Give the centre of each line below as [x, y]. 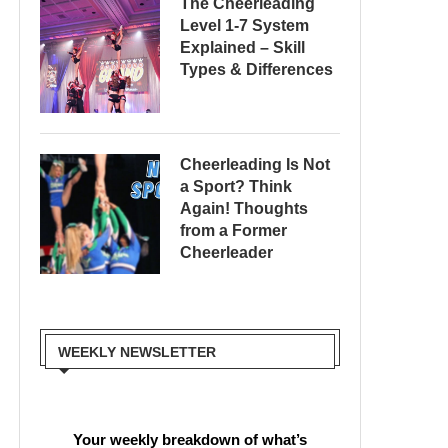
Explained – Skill [242, 47]
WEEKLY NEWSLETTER [137, 352]
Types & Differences [256, 69]
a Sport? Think [236, 186]
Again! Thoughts [244, 208]
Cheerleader [226, 252]
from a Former [233, 230]
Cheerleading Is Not [255, 164]
